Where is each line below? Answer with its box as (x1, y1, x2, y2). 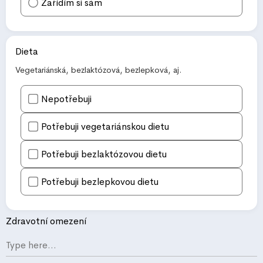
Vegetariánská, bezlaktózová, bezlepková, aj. (15, 65, 182, 76)
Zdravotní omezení (6, 215, 86, 228)
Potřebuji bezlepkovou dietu (41, 176, 159, 188)
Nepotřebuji (41, 93, 92, 106)
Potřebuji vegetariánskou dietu (41, 120, 169, 133)
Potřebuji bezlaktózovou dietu (41, 148, 167, 161)
